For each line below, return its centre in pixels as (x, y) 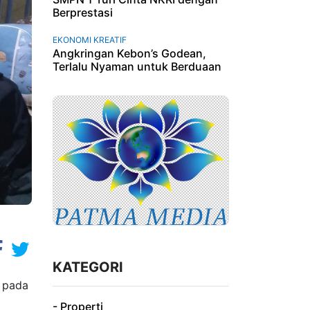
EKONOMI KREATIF (90, 39)
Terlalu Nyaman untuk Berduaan (137, 66)
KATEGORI (88, 267)
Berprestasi (83, 12)
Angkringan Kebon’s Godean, (129, 53)
